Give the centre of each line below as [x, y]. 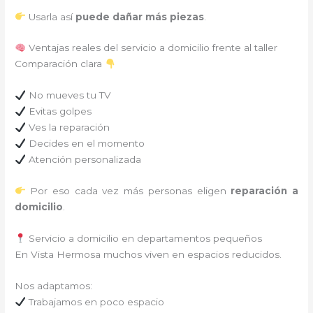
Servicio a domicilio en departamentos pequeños [144, 238]
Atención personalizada [83, 160]
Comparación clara [60, 64]
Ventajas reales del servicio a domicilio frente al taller [151, 48]
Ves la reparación [67, 128]
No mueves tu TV [68, 95]
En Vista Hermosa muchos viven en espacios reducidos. [148, 254]
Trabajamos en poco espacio [95, 301]
